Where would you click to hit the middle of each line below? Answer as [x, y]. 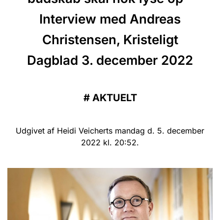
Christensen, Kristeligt [110, 40]
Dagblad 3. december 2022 [110, 60]
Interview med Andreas [110, 19]
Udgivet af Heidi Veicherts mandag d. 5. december [110, 131]
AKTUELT [114, 98]
